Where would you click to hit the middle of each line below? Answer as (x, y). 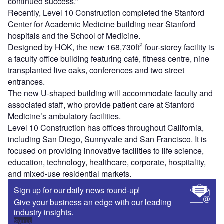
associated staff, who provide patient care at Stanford (101, 104)
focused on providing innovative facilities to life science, (106, 150)
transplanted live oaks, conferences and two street (96, 70)
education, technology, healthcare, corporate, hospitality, (107, 162)
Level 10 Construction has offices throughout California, (106, 127)
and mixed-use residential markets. (70, 173)
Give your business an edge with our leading (93, 202)
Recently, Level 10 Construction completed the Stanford (106, 12)
